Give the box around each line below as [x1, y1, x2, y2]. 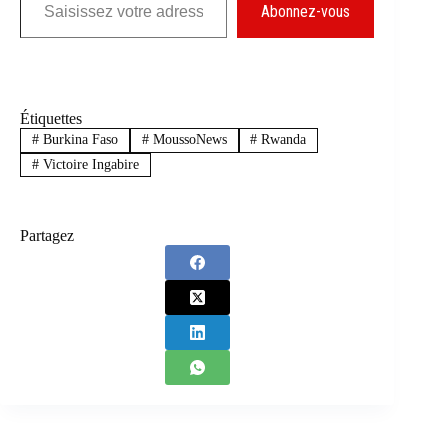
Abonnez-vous [261, 2, 351, 22]
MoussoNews [148, 132, 227, 148]
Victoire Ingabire [38, 156, 139, 172]
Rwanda [257, 132, 307, 148]
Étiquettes [20, 110, 82, 128]
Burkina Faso [38, 132, 118, 148]
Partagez [20, 226, 74, 244]
